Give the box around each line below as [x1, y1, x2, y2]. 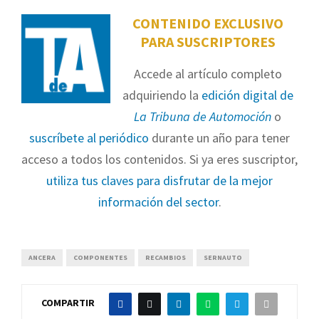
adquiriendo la [122, 86, 202, 103]
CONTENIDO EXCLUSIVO [132, 14, 283, 32]
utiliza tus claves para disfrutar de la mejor [46, 172, 273, 189]
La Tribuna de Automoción [134, 108, 271, 125]
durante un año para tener [149, 129, 290, 146]
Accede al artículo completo [133, 65, 282, 82]
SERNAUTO [204, 252, 242, 262]
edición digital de [201, 86, 293, 103]
